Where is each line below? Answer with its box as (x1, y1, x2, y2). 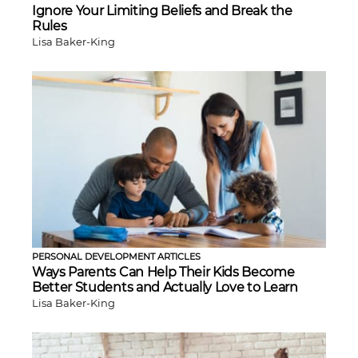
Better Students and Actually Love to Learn (32, 279, 298, 295)
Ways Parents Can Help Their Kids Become (32, 264, 295, 280)
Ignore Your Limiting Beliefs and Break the (32, 2, 292, 18)
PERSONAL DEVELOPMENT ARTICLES (32, 250, 201, 262)
